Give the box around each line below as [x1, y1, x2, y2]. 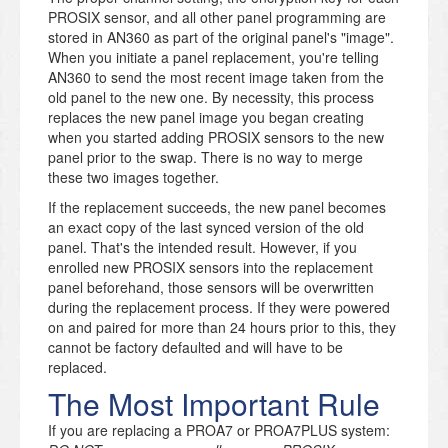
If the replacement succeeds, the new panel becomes [48, 196, 386, 217]
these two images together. [48, 166, 219, 187]
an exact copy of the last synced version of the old [48, 216, 364, 237]
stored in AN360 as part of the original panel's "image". [48, 26, 394, 47]
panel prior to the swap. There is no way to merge [48, 146, 363, 167]
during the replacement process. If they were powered [48, 296, 390, 317]
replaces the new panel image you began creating [48, 106, 364, 127]
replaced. [48, 356, 107, 377]
